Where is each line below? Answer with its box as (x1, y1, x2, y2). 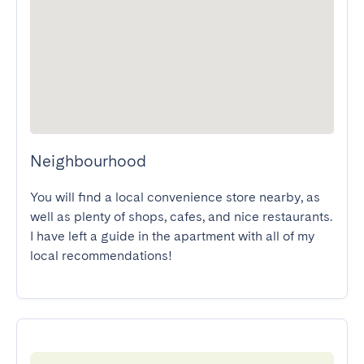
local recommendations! (30, 248, 172, 263)
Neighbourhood (30, 151, 146, 171)
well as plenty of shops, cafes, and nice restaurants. (30, 209, 332, 224)
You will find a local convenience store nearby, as (30, 189, 320, 205)
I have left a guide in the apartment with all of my (30, 228, 314, 244)
